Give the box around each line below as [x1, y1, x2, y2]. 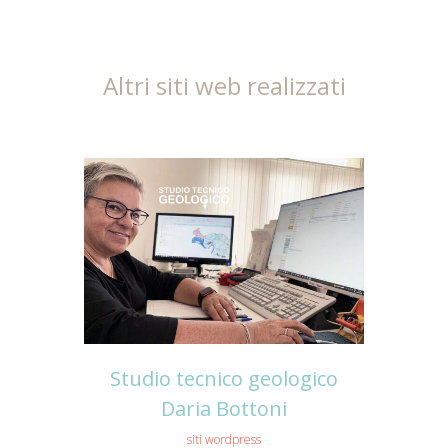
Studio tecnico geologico [110, 365, 338, 393]
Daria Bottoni [161, 395, 287, 423]
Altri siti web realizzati [102, 68, 346, 102]
